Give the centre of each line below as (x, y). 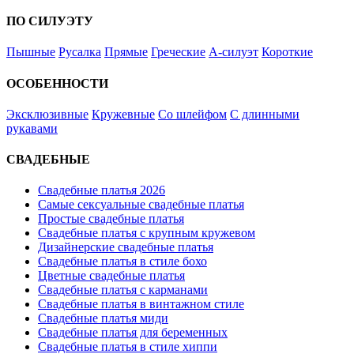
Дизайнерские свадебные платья (126, 247)
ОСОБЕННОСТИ (57, 83)
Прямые (126, 52)
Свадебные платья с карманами (123, 290)
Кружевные (123, 114)
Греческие (178, 52)
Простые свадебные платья (111, 219)
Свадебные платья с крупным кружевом (147, 233)
